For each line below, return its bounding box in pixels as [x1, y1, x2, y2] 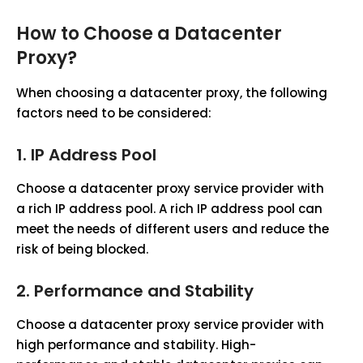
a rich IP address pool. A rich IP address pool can [16, 200, 322, 217]
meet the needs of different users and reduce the [16, 220, 329, 237]
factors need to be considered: [16, 105, 211, 122]
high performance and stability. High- [16, 336, 256, 353]
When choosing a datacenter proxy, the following [16, 84, 327, 101]
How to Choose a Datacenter [16, 21, 282, 46]
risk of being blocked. [16, 241, 148, 258]
